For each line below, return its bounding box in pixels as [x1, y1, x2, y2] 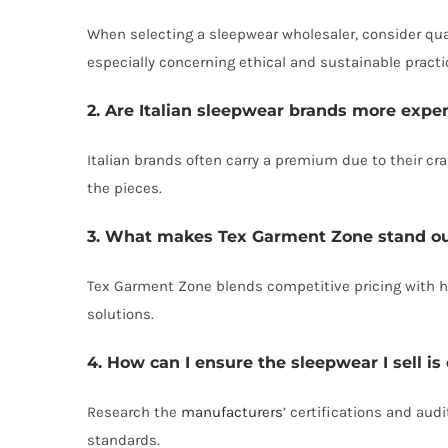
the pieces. [87, 179, 162, 197]
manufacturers [181, 403, 283, 421]
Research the [87, 403, 181, 421]
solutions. [87, 305, 154, 323]
